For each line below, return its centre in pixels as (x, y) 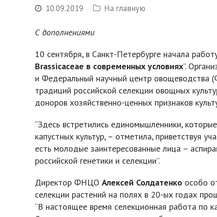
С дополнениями (65, 32)
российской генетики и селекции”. (97, 161)
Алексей (118, 182)
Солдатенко (160, 182)
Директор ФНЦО (68, 182)
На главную (125, 8)
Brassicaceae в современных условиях (109, 66)
